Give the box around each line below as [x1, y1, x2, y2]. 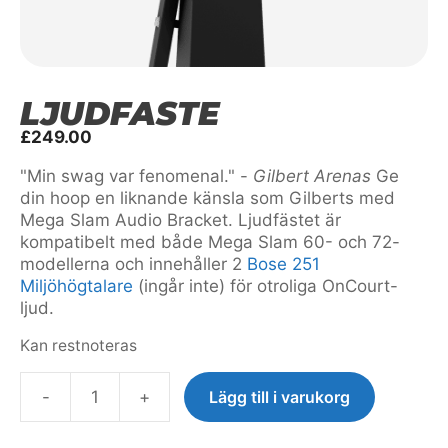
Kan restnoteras [20, 336, 137, 355]
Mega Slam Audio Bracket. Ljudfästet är [20, 210, 341, 230]
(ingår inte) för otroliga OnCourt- [133, 276, 398, 296]
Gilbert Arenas [253, 166, 371, 186]
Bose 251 [247, 254, 320, 274]
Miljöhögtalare [20, 276, 133, 296]
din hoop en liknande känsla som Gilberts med [20, 188, 395, 208]
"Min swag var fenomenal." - [20, 166, 253, 186]
